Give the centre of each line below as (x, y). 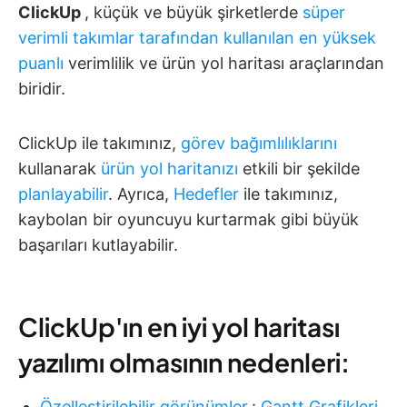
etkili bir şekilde (299, 169)
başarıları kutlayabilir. (98, 245)
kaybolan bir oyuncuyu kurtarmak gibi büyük (189, 220)
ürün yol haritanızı (169, 169)
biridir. (42, 89)
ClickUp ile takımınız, (99, 144)
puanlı (41, 64)
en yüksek (338, 38)
